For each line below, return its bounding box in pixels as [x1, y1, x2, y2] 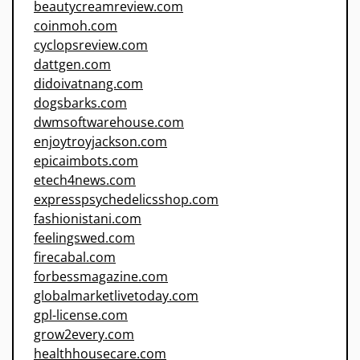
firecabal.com [34, 248, 116, 267]
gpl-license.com [34, 306, 128, 325]
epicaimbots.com [34, 152, 138, 170]
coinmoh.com [34, 17, 117, 35]
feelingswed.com [34, 229, 135, 247]
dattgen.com [34, 55, 111, 74]
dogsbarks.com [34, 94, 127, 112]
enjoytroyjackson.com [34, 133, 167, 151]
